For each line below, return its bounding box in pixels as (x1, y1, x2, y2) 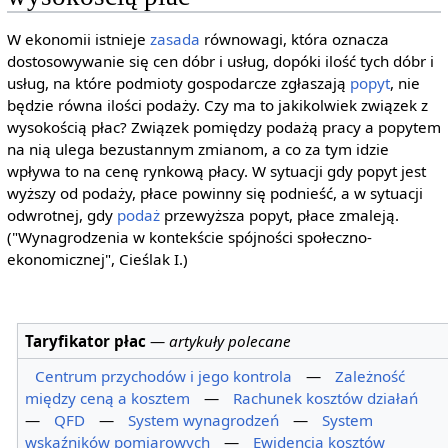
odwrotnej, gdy (6, 205, 117, 226)
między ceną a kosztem (25, 387, 191, 408)
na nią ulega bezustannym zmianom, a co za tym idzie (6, 139, 389, 160)
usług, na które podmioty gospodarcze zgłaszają (6, 73, 350, 94)
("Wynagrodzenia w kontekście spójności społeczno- (6, 227, 372, 248)
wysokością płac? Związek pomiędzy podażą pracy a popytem (6, 117, 441, 138)
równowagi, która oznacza (199, 29, 389, 50)
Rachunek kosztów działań (233, 387, 419, 408)
